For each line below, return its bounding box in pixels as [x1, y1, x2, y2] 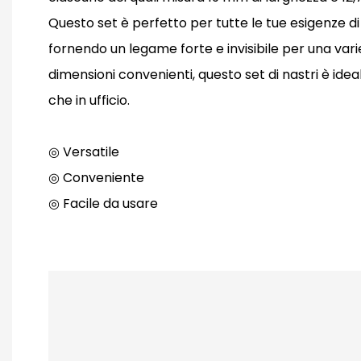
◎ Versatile [48, 143, 122, 162]
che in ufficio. [48, 91, 130, 110]
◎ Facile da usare [48, 194, 158, 214]
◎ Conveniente [48, 168, 144, 188]
